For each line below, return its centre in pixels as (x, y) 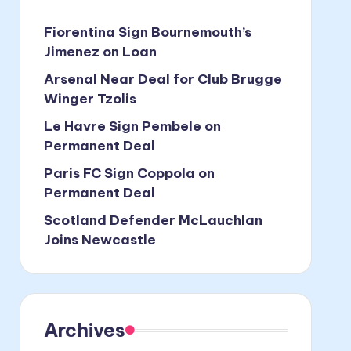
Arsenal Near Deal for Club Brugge (163, 79)
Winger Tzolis (90, 99)
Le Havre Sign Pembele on (132, 126)
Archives (84, 330)
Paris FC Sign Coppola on (129, 173)
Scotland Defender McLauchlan (153, 220)
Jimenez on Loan (100, 52)
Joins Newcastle (100, 240)
